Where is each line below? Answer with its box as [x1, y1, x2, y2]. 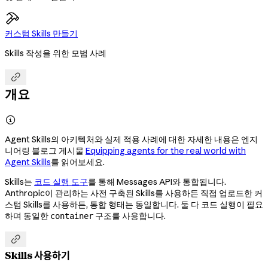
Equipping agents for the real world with [86, 145, 246, 156]
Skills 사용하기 [5, 249, 70, 261]
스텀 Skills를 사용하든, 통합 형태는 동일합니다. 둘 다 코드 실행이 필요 [5, 199, 263, 210]
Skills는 [5, 176, 34, 187]
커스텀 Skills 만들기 [5, 28, 78, 39]
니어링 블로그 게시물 [5, 145, 86, 156]
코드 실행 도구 [34, 176, 88, 187]
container [50, 211, 93, 221]
